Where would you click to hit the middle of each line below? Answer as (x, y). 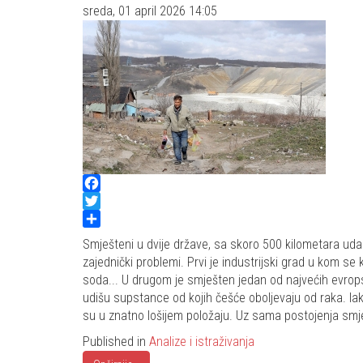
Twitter (101, 219)
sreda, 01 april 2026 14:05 (150, 11)
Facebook (108, 201)
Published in (116, 342)
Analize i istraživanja (202, 342)
